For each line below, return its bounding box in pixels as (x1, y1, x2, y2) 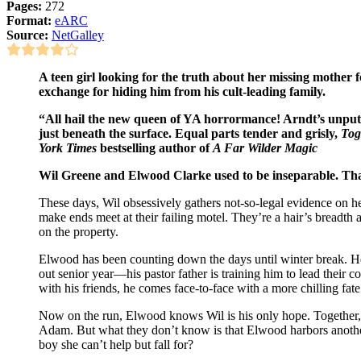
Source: (6, 27, 48, 42)
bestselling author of (97, 140, 213, 155)
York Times (39, 140, 97, 155)
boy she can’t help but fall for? (39, 337, 193, 351)
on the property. (39, 224, 118, 239)
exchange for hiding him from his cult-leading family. (39, 84, 326, 98)
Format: (6, 13, 52, 27)
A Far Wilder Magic (213, 140, 317, 155)
